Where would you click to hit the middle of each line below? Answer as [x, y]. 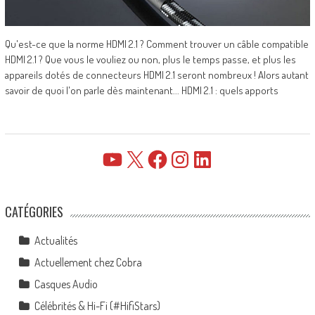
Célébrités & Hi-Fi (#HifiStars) [97, 306]
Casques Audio [66, 284]
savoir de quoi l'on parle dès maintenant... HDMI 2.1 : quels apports [141, 91]
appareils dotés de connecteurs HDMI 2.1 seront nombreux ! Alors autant [156, 75]
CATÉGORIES [34, 212]
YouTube [118, 159]
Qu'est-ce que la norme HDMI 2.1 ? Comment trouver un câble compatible [156, 44]
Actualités [56, 241]
